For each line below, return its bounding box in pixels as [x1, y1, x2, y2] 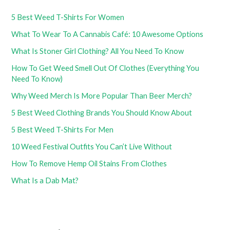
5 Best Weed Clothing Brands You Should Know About [11, 108, 193, 117]
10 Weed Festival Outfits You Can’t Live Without [11, 142, 172, 151]
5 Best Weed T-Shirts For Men [11, 125, 114, 134]
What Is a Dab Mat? [11, 176, 79, 185]
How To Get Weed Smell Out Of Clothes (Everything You [11, 63, 200, 72]
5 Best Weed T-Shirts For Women [11, 12, 125, 22]
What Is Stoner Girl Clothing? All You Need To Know [11, 46, 184, 55]
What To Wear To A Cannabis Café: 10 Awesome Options [11, 29, 204, 39]
